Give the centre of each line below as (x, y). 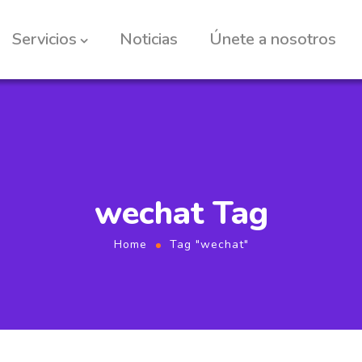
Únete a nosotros (272, 39)
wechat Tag (181, 213)
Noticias (148, 39)
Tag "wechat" (209, 244)
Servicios (44, 39)
